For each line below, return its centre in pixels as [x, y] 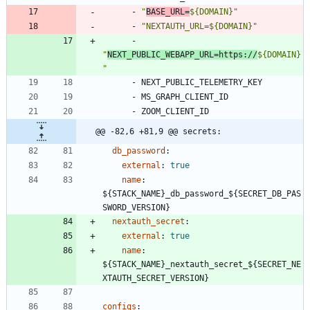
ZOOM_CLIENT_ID [175, 112]
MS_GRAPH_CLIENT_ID [185, 97]
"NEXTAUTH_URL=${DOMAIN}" [199, 27]
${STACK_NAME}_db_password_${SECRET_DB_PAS [202, 194]
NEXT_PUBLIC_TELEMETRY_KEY [202, 83]
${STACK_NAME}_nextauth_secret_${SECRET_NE [202, 265]
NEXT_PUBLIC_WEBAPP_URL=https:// [182, 55]
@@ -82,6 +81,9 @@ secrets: [158, 132]
